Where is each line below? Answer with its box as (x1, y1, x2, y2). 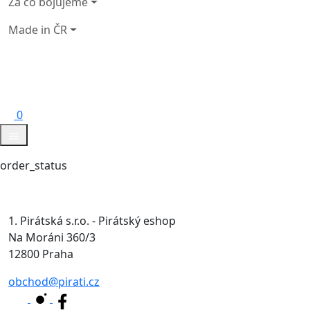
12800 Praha (8, 246, 73, 262)
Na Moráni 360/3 (8, 229, 102, 245)
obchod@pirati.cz (8, 273, 100, 289)
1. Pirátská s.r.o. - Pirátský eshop (8, 212, 183, 228)
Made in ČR (8, 22, 67, 38)
